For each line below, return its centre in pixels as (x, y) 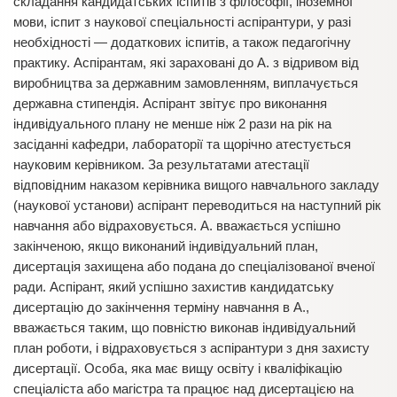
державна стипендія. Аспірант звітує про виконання (170, 103)
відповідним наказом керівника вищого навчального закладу (196, 185)
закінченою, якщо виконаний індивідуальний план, (166, 246)
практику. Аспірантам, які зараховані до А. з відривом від (186, 62)
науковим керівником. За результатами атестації (161, 164)
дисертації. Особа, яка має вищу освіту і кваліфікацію (178, 368)
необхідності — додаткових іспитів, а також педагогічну (182, 42)
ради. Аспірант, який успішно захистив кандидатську (174, 287)
